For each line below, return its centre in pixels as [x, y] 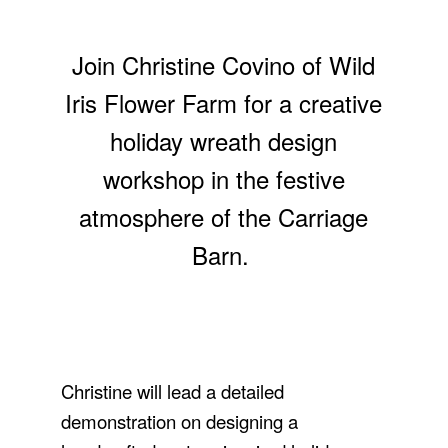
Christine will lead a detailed [172, 391]
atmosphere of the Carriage [224, 216]
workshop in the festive [223, 178]
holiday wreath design [224, 140]
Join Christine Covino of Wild [224, 64]
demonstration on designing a [179, 421]
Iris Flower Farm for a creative [224, 102]
